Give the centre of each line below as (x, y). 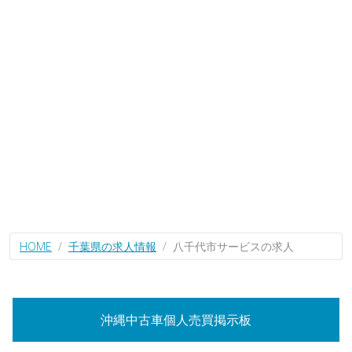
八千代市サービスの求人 (233, 246)
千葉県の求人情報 (112, 246)
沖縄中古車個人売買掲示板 (176, 320)
